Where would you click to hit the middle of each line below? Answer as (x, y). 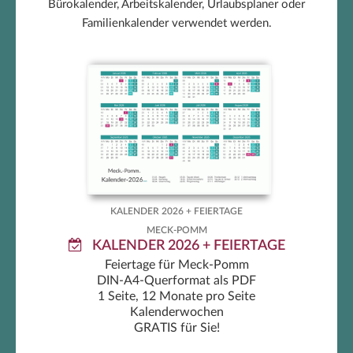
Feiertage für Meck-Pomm (176, 265)
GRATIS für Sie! (176, 328)
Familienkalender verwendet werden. (176, 24)
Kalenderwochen (176, 312)
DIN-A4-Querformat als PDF (176, 281)
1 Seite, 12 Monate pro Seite (176, 297)
